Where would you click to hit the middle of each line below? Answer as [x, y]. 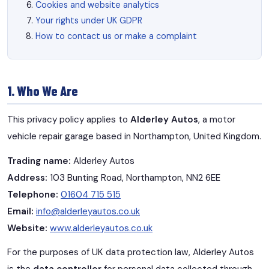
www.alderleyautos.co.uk [101, 228]
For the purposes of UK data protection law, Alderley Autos [131, 252]
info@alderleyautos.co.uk [88, 211]
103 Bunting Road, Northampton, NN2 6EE [134, 177]
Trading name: [39, 161]
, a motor [217, 119]
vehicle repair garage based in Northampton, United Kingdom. [134, 136]
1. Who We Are [43, 90]
